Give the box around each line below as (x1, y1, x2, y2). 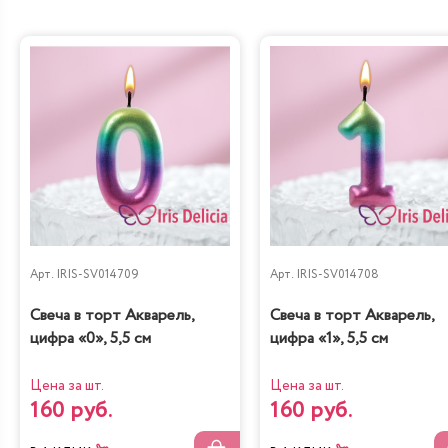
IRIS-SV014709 (56, 265, 139, 283)
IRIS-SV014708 (296, 265, 379, 283)
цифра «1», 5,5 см (270, 327, 388, 351)
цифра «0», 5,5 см (30, 327, 151, 351)
